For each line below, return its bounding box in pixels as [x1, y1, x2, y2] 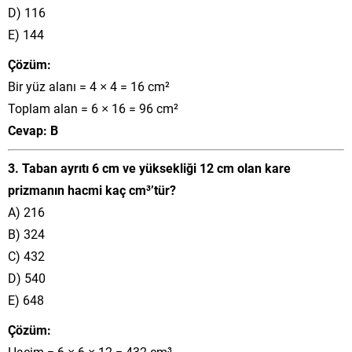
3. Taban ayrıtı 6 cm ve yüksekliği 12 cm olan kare [8, 159, 291, 176]
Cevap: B [8, 121, 58, 138]
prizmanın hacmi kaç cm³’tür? [8, 181, 176, 198]
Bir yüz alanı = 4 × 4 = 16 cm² [8, 77, 170, 94]
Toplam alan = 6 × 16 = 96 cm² [8, 99, 178, 116]
